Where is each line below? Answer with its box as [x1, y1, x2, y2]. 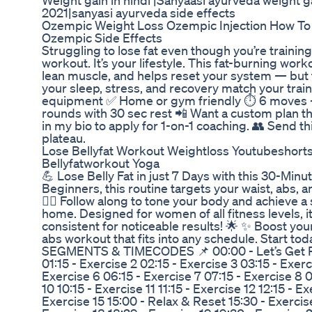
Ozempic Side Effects [42, 30, 162, 46]
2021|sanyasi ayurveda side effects [42, 5, 235, 21]
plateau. [42, 130, 86, 146]
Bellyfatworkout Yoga [42, 155, 159, 171]
